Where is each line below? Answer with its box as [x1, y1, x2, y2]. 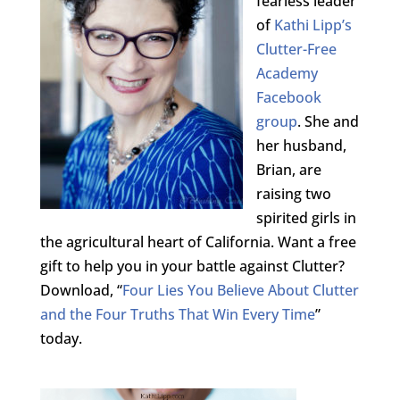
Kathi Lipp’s [273, 15, 352, 36]
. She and [296, 112, 359, 132]
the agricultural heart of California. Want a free [39, 232, 356, 253]
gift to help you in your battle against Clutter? [39, 256, 345, 277]
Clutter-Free [255, 39, 337, 60]
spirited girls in [255, 208, 356, 229]
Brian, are [255, 160, 321, 180]
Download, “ [39, 280, 122, 301]
